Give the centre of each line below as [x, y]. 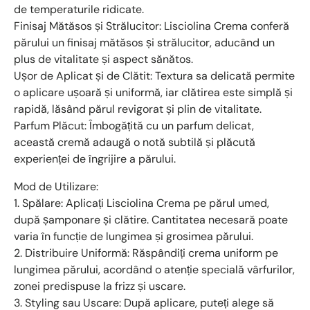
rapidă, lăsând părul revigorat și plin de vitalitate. [138, 109]
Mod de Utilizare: [56, 186]
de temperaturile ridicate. [79, 9]
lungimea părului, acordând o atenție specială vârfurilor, [154, 269]
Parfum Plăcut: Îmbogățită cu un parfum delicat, [134, 125]
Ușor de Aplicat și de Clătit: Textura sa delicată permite [154, 75]
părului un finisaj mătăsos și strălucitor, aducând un [144, 42]
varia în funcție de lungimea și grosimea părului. [134, 236]
